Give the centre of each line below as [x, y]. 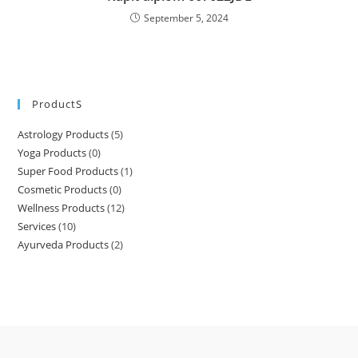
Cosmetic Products [63, 189]
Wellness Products [62, 208]
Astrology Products [64, 134]
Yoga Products [52, 153]
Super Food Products [68, 171]
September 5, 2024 [186, 18]
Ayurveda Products [64, 245]
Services [37, 226]
